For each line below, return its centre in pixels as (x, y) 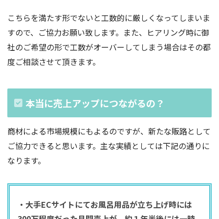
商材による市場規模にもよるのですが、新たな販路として (109, 131)
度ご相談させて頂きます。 (54, 62)
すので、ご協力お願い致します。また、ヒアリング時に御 (108, 33)
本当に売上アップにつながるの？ (95, 103)
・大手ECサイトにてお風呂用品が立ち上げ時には (105, 204)
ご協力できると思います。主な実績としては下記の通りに (109, 145)
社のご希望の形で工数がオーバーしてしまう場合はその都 (109, 47)
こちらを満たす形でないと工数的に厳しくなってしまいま (109, 18)
